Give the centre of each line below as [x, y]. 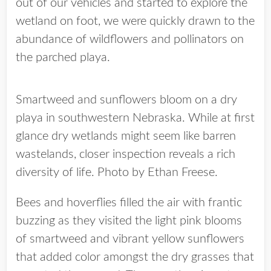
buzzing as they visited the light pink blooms [129, 221]
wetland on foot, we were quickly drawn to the [135, 21]
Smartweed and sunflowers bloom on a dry [126, 100]
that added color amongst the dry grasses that [135, 257]
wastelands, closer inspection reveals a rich [126, 154]
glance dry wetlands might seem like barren [126, 136]
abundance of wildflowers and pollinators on [130, 39]
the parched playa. [63, 57]
